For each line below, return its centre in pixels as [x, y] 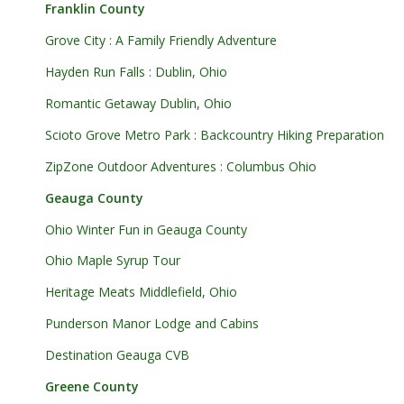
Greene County [92, 387]
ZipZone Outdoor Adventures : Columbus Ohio [183, 166]
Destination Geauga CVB [117, 355]
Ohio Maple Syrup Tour [113, 261]
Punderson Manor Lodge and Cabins [152, 324]
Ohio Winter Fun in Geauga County [146, 229]
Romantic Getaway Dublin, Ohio [138, 104]
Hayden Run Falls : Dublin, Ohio [136, 72]
